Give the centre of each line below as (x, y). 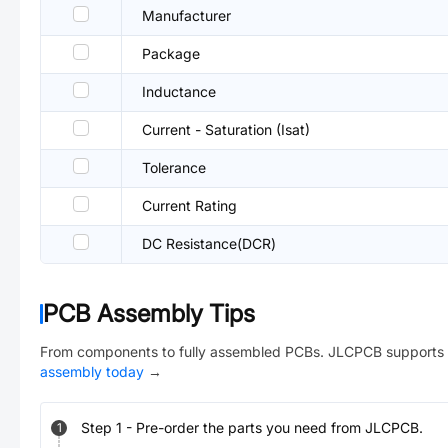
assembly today (92, 371)
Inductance (179, 91)
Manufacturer (186, 15)
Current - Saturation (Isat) (226, 129)
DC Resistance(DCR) (209, 243)
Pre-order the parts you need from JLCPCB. (279, 427)
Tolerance (174, 167)
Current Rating (189, 205)
